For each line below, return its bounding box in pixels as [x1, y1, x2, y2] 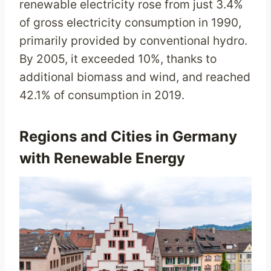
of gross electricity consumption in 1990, [19, 15, 241, 30]
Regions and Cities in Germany [19, 128, 237, 146]
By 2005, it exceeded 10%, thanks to [19, 51, 217, 67]
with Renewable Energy [19, 149, 185, 168]
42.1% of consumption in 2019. [19, 88, 184, 103]
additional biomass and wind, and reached [19, 70, 250, 85]
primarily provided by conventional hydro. [19, 33, 247, 48]
